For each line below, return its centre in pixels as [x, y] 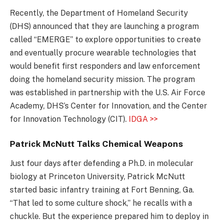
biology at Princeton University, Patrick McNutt [97, 177]
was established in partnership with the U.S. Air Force [108, 92]
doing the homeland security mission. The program [102, 79]
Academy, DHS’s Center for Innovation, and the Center [109, 106]
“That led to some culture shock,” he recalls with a [101, 203]
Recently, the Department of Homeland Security [99, 13]
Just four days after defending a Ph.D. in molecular [102, 164]
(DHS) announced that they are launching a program [104, 26]
